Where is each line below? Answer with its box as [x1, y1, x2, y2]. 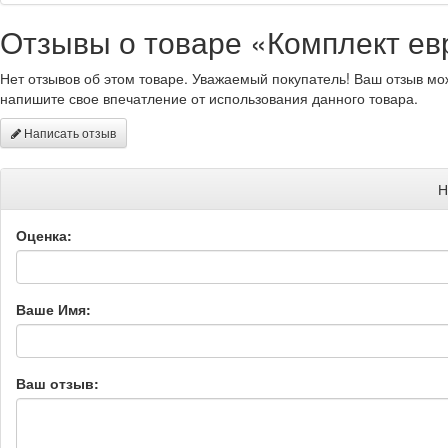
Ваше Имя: [16, 298, 91, 319]
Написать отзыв [21, 123, 116, 141]
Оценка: [16, 224, 72, 245]
